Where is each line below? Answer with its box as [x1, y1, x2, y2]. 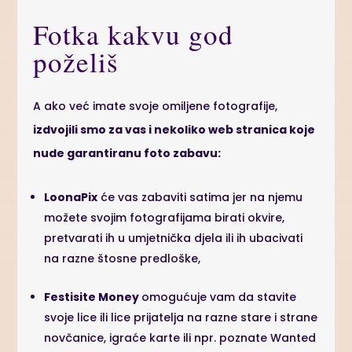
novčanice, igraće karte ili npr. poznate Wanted [44, 330, 317, 346]
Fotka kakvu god [33, 16, 234, 53]
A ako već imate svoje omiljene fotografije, [33, 98, 278, 115]
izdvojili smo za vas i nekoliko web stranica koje [33, 122, 316, 138]
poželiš [33, 43, 119, 81]
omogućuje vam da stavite [141, 289, 297, 306]
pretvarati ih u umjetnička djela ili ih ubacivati [44, 230, 303, 247]
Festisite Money [44, 289, 142, 306]
